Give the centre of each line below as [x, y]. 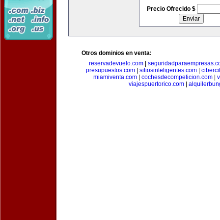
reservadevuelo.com [116, 63]
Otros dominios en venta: [117, 53]
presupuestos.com [110, 70]
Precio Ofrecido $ [172, 9]
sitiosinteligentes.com [168, 70]
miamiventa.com [115, 77]
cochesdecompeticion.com [177, 77]
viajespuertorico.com [156, 84]
